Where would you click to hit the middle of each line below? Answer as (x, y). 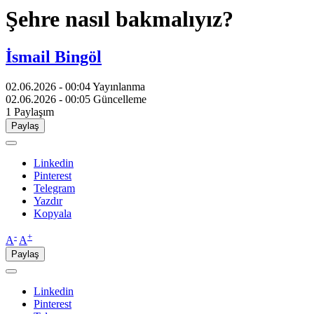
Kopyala (53, 213)
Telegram (54, 188)
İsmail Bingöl (54, 56)
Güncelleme (120, 99)
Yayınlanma (119, 86)
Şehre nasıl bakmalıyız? (120, 19)
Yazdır (48, 200)
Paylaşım (34, 111)
